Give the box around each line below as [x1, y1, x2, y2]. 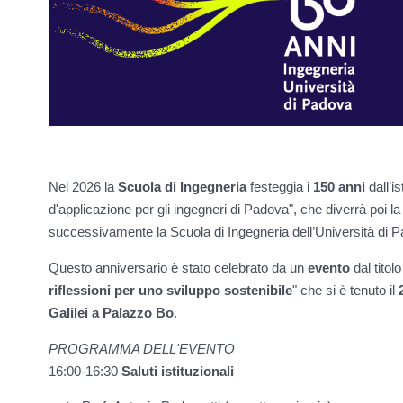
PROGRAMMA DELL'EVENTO [49, 341, 235, 357]
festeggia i [246, 179, 313, 195]
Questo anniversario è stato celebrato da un [49, 260, 308, 276]
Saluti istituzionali [121, 363, 234, 380]
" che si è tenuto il [292, 282, 399, 299]
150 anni [313, 179, 365, 195]
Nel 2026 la [49, 179, 118, 195]
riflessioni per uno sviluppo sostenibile [49, 282, 292, 299]
